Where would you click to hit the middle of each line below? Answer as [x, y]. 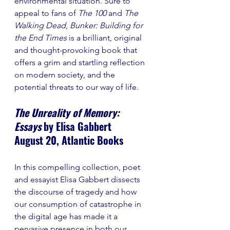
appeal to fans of [46, 13]
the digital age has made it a [67, 216]
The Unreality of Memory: [68, 112]
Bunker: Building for [107, 25]
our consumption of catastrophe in [79, 204]
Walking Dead [40, 25]
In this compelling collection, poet [78, 167]
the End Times [42, 37]
